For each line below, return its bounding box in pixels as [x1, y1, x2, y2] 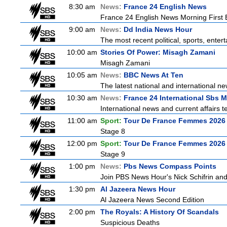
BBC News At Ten [124, 71, 183, 79]
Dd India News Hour [124, 25, 192, 33]
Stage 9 [100, 150, 125, 158]
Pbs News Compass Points [124, 162, 216, 170]
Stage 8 [100, 127, 125, 135]
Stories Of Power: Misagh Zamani [100, 48, 215, 56]
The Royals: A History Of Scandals [100, 208, 219, 216]
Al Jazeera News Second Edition [100, 196, 204, 204]
